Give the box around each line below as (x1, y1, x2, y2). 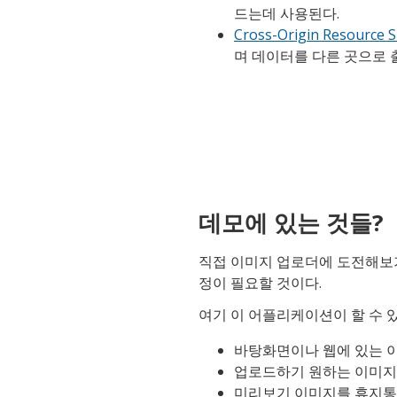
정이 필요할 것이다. (198, 272, 322, 292)
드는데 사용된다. (234, 3, 339, 23)
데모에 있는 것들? (198, 206, 384, 238)
